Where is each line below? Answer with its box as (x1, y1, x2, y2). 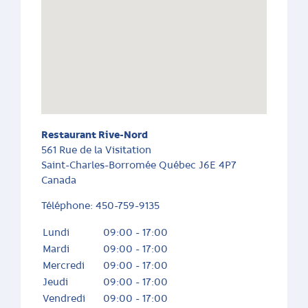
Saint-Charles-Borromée (41, 159, 159, 171)
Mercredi (43, 260, 85, 272)
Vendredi (43, 293, 85, 305)
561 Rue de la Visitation (41, 144, 151, 156)
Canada (41, 175, 76, 186)
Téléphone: (41, 200, 96, 212)
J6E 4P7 (199, 159, 236, 171)
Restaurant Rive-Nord (41, 129, 148, 141)
